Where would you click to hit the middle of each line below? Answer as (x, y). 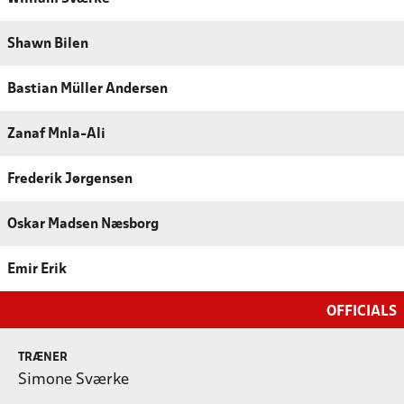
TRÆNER (43, 358)
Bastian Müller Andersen (87, 90)
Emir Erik (37, 270)
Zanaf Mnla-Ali (56, 135)
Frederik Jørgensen (70, 180)
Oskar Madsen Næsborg (83, 225)
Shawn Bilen (48, 45)
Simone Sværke (73, 381)
